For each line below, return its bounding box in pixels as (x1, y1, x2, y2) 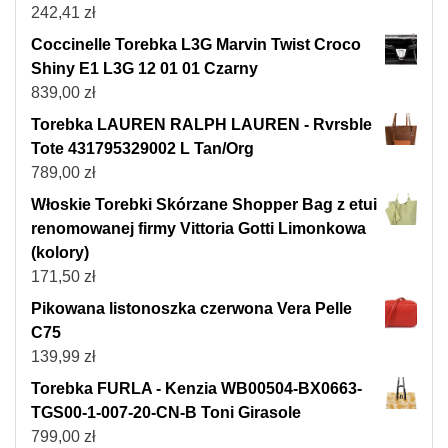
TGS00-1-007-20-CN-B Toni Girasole (31, 404, 301, 422)
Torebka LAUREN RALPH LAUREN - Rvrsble (31, 116, 372, 134)
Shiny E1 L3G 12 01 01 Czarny (31, 60, 258, 78)
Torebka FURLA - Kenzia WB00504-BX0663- (31, 380, 362, 398)
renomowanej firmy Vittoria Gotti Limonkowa (31, 220, 366, 238)
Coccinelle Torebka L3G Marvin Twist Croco (31, 36, 361, 54)
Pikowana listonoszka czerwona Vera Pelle (31, 300, 352, 318)
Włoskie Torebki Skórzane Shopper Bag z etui (31, 196, 377, 214)
